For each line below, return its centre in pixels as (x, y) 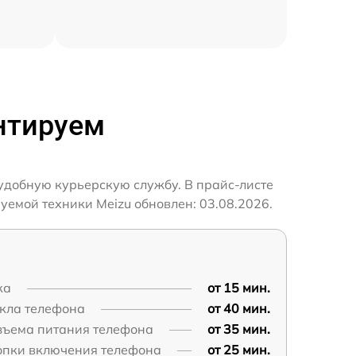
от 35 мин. (238, 329)
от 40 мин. (238, 308)
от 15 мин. (238, 287)
